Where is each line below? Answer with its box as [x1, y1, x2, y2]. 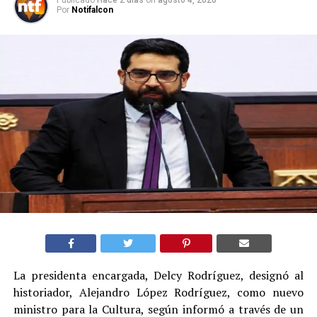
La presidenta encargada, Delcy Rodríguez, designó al [13, 267, 304, 283]
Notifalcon [71, 4, 113, 15]
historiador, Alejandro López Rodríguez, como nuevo [13, 284, 304, 300]
